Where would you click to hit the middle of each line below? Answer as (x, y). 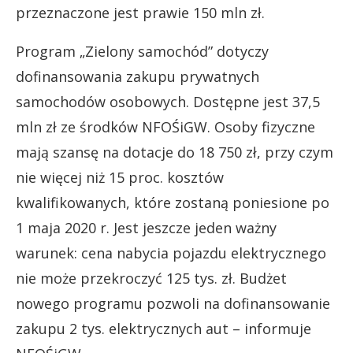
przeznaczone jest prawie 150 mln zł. (140, 13)
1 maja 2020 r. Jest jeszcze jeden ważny (146, 228)
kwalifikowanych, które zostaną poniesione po (173, 203)
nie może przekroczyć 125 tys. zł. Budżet (151, 278)
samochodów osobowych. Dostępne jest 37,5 (168, 102)
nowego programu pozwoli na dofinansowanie (173, 303)
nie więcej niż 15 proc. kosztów (120, 177)
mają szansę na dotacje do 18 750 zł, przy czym (175, 152)
